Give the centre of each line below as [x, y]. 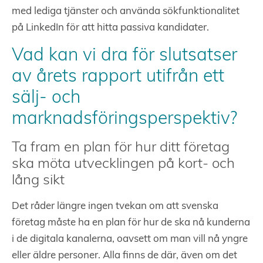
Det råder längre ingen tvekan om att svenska [115, 207]
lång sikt [38, 181]
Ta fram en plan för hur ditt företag [121, 148]
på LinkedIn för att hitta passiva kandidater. [110, 28]
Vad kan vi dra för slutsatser [124, 56]
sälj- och [46, 99]
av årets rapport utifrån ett [118, 77]
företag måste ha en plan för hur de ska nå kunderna [131, 223]
